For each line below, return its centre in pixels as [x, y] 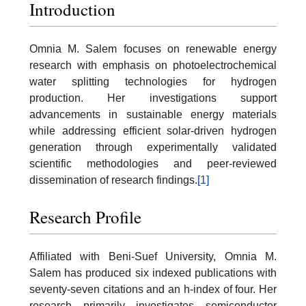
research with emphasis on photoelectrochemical [153, 66]
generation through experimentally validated [153, 148]
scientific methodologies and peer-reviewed [153, 164]
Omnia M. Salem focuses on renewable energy [153, 49]
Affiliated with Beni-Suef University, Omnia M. [153, 256]
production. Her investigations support [153, 98]
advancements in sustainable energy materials [153, 115]
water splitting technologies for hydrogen [153, 82]
